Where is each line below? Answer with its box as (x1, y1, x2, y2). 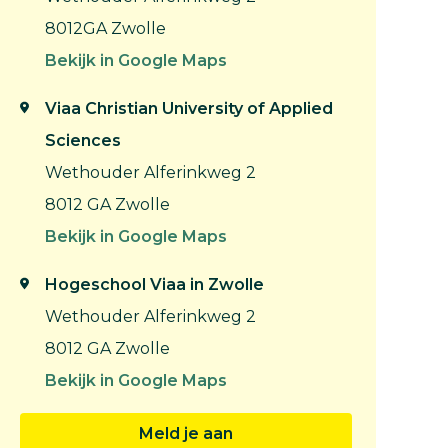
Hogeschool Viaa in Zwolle (45, 275, 264, 294)
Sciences (45, 131, 121, 150)
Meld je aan (139, 424, 233, 443)
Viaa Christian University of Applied (45, 99, 333, 118)
